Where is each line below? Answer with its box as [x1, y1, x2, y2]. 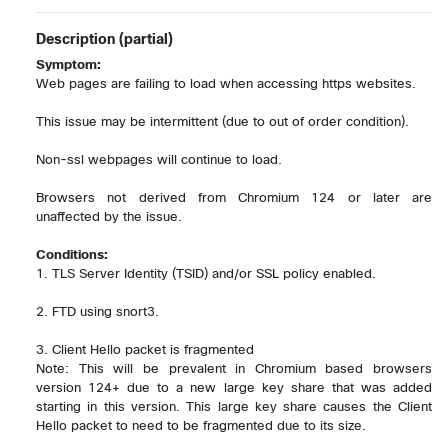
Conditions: [36, 246, 108, 262]
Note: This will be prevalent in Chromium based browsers [36, 360, 432, 376]
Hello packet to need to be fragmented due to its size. [36, 417, 366, 433]
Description [36, 30, 115, 47]
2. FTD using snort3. [36, 303, 159, 319]
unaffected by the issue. [36, 208, 182, 224]
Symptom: [36, 56, 101, 72]
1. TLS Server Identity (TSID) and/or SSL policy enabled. [36, 265, 376, 281]
